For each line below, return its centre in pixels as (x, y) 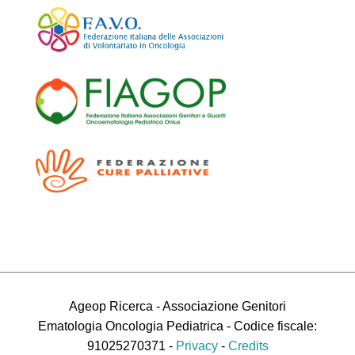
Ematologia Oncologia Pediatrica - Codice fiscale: (177, 326)
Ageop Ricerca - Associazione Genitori (177, 307)
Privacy (197, 346)
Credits (248, 346)
